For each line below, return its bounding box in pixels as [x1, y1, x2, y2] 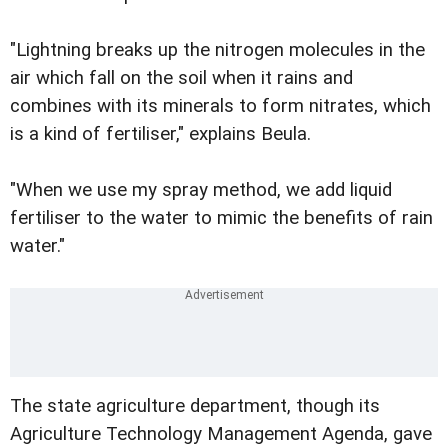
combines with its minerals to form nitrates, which [10, 95, 431, 118]
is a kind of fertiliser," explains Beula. [10, 123, 311, 146]
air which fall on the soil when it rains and [10, 67, 353, 90]
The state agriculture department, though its [10, 395, 380, 418]
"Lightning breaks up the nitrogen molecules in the [10, 39, 425, 62]
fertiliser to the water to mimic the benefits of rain [10, 207, 433, 230]
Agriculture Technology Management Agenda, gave [10, 423, 432, 446]
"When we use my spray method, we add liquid [10, 179, 392, 202]
